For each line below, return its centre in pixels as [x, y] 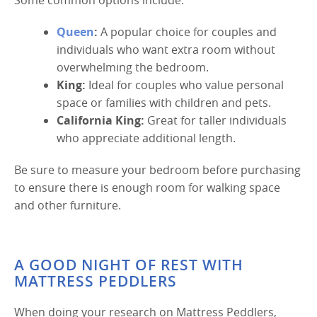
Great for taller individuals [215, 120]
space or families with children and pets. [164, 102]
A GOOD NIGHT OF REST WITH [129, 264]
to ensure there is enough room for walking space [147, 187]
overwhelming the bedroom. [133, 67]
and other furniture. [68, 205]
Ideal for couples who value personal [185, 85]
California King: [100, 120]
